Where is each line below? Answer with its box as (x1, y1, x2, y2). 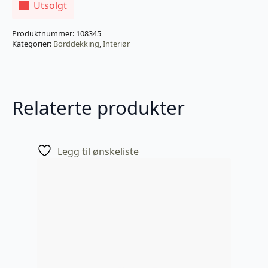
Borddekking (53, 38, 99, 50)
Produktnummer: (12, 28, 76, 39)
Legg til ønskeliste (57, 145, 139, 159)
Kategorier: (12, 38, 53, 50)
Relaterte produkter (12, 95, 185, 121)
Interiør (103, 38, 130, 50)
